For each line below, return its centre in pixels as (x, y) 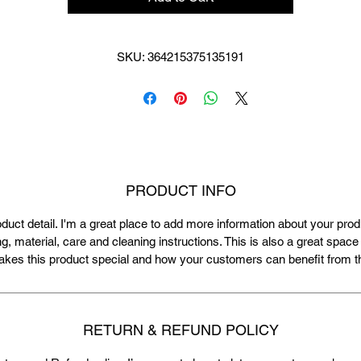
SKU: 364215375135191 (180, 56)
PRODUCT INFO (180, 190)
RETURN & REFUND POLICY (180, 330)
